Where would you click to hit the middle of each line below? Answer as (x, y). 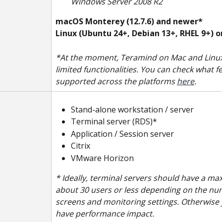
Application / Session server (122, 134)
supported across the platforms (116, 82)
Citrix (81, 146)
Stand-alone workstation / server (132, 110)
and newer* (179, 21)
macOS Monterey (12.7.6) (105, 21)
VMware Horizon (102, 158)
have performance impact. (105, 214)
